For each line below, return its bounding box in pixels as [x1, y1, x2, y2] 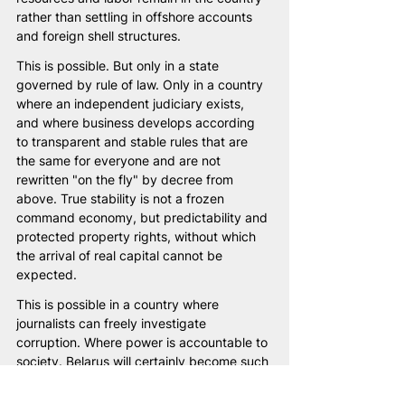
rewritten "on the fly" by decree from [16, 172, 237, 188]
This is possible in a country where [16, 297, 222, 313]
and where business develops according [16, 115, 259, 131]
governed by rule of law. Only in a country [16, 77, 267, 93]
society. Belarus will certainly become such [16, 353, 272, 370]
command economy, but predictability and [16, 210, 271, 226]
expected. [16, 267, 77, 283]
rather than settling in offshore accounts [16, 9, 256, 25]
